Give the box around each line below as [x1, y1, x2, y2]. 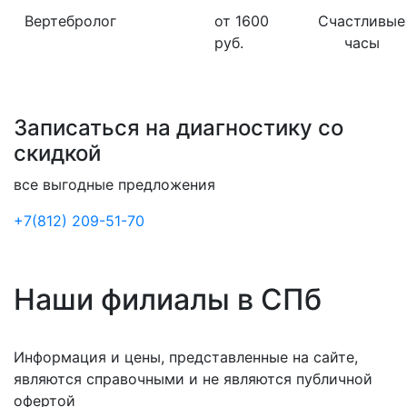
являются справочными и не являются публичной [14, 370, 372, 388]
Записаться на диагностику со [14, 114, 343, 141]
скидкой [14, 140, 101, 166]
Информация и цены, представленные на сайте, [14, 348, 358, 366]
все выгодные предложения [14, 175, 220, 194]
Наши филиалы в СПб [14, 282, 322, 317]
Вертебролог [25, 12, 116, 30]
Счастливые [318, 12, 405, 30]
